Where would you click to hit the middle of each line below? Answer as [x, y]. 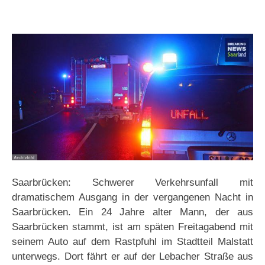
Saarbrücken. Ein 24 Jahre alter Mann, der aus [132, 212]
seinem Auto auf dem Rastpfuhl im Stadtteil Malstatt [132, 242]
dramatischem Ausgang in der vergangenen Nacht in [132, 198]
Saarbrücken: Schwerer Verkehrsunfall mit [132, 183]
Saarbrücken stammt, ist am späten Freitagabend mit [132, 227]
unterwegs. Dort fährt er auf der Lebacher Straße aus [132, 257]
